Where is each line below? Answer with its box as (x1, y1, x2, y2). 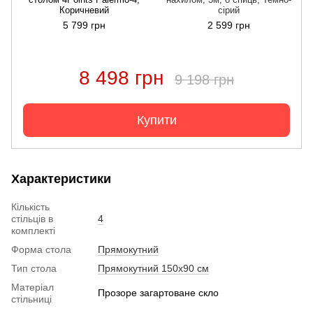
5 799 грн (63, 20, 105, 31)
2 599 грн (208, 20, 250, 31)
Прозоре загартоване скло (98, 287, 219, 298)
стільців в (11, 213, 53, 224)
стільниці (11, 293, 52, 305)
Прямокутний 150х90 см (98, 263, 209, 274)
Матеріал (11, 282, 54, 293)
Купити (136, 113, 177, 127)
